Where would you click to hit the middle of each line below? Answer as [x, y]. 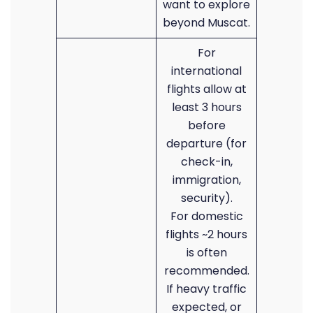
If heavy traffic [206, 289]
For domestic [206, 216]
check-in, [206, 162]
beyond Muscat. [206, 23]
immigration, [206, 180]
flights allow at [206, 89]
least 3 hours [206, 107]
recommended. [206, 271]
